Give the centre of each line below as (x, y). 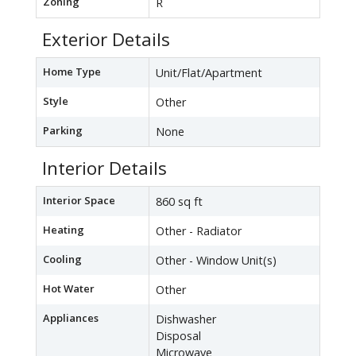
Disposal (178, 336)
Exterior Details (106, 40)
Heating (64, 230)
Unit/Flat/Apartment (209, 73)
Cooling (62, 259)
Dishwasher (186, 319)
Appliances (71, 318)
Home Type (72, 72)
